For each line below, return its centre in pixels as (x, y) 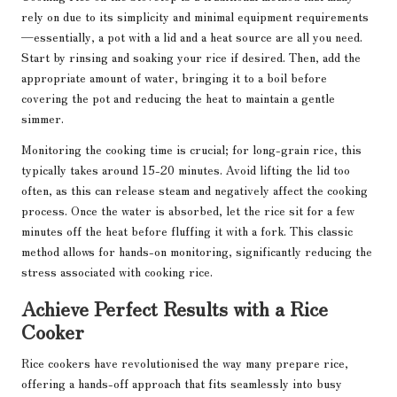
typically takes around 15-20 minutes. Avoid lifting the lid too (186, 170)
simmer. (43, 118)
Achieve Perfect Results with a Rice (175, 308)
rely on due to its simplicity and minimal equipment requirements (195, 16)
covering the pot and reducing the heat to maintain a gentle (178, 98)
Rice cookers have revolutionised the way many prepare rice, (185, 363)
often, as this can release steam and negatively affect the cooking (195, 190)
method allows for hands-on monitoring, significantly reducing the (197, 251)
